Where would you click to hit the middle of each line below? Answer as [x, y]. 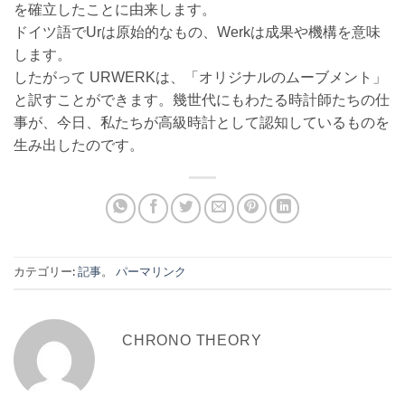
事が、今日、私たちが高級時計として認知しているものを [202, 124]
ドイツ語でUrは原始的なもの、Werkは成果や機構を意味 [197, 33]
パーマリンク [151, 273]
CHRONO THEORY [192, 342]
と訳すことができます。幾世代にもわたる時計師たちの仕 [202, 101]
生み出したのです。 [79, 146]
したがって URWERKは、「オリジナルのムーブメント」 [200, 79]
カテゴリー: [46, 273]
